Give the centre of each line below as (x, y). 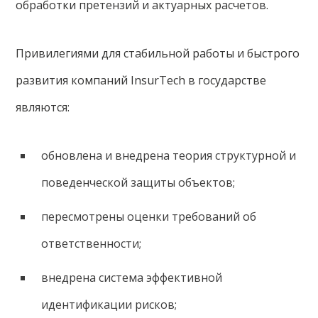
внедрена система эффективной (131, 277)
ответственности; (91, 243)
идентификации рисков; (109, 304)
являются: (43, 107)
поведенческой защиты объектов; (138, 182)
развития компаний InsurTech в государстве (141, 80)
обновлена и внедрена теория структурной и (168, 155)
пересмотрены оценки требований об (148, 216)
